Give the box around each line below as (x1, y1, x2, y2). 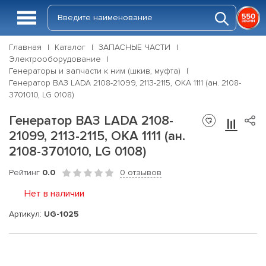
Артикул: (9, 208, 44, 219)
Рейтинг (9, 167, 42, 178)
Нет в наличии (24, 188, 84, 199)
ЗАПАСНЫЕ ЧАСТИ (99, 42, 170, 52)
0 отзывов (120, 167, 161, 178)
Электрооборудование (9, 54, 101, 64)
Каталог (55, 42, 85, 52)
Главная (9, 42, 42, 52)
